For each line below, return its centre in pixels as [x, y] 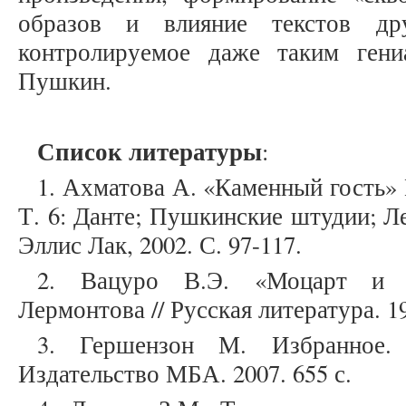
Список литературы [150, 151]
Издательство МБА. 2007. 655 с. [185, 374]
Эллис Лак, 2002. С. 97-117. [160, 245]
